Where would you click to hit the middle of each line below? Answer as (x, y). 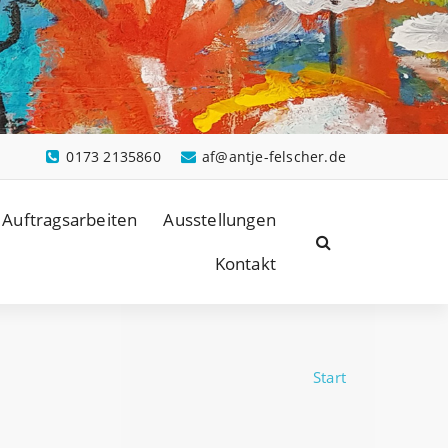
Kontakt (245, 264)
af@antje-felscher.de (274, 157)
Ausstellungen (219, 220)
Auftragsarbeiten (70, 220)
